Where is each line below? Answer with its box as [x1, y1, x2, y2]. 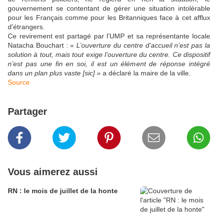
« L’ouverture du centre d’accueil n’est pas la [70, 41, 211, 49]
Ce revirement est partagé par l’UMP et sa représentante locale [8, 32, 210, 40]
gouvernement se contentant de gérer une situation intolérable [8, 4, 210, 12]
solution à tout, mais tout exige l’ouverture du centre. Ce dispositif [8, 51, 210, 58]
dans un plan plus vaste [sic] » [8, 69, 101, 77]
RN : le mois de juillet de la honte [8, 187, 118, 195]
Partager [8, 106, 47, 117]
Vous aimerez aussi [8, 166, 98, 177]
